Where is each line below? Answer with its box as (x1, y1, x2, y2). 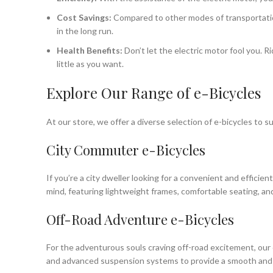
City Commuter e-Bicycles (46, 141, 205, 159)
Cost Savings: (57, 12, 112, 23)
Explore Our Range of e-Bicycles (46, 83, 261, 102)
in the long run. (57, 26, 113, 36)
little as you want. (57, 58, 124, 69)
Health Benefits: (57, 45, 122, 55)
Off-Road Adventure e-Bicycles (46, 210, 234, 229)
